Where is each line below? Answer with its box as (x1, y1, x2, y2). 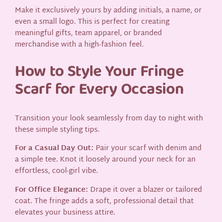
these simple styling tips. (15, 123, 100, 137)
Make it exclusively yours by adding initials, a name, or (15, 4, 202, 18)
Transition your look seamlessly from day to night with (15, 111, 204, 125)
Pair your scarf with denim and (94, 142, 202, 156)
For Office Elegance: (15, 183, 89, 197)
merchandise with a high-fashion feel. (15, 38, 144, 52)
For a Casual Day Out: (15, 142, 94, 156)
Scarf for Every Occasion (15, 76, 184, 105)
